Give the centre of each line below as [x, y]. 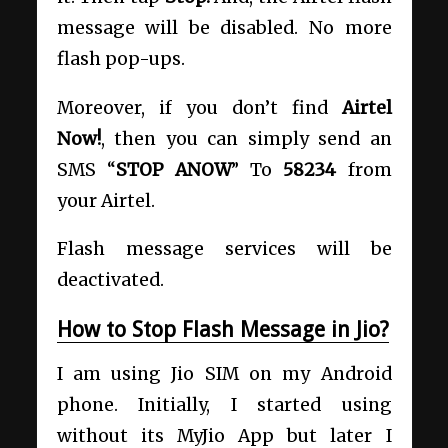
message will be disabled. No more [224, 27]
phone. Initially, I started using [224, 404]
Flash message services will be [224, 249]
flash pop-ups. [120, 58]
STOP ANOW [173, 169]
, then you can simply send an [246, 138]
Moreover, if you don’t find [199, 107]
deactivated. [110, 280]
